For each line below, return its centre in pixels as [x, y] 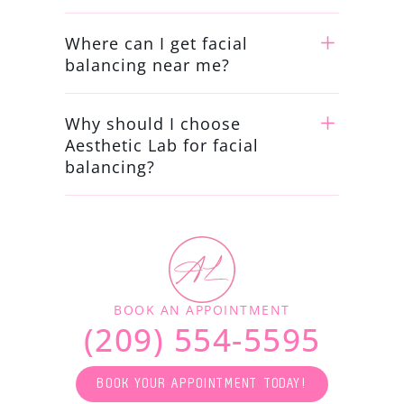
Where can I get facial [156, 43]
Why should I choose [152, 123]
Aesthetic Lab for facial [161, 145]
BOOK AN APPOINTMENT [202, 309]
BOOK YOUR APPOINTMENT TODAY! [202, 384]
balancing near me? [147, 64]
